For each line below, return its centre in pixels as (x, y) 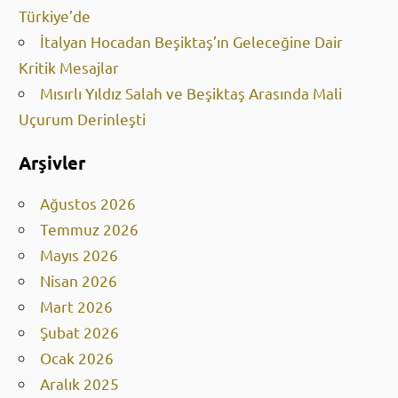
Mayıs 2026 (80, 268)
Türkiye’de (55, 29)
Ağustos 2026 (88, 217)
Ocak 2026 (77, 371)
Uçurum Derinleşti (83, 132)
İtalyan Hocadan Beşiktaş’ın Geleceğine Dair (192, 55)
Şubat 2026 (80, 346)
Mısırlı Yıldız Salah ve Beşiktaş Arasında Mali (191, 107)
